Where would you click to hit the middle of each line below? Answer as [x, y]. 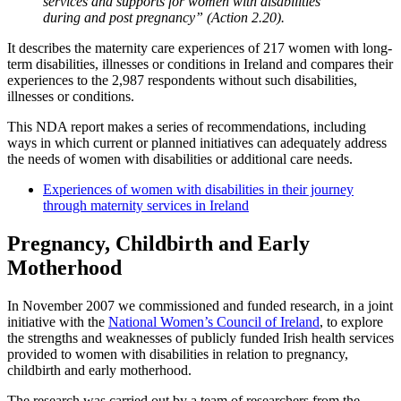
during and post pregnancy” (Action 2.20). [164, 17]
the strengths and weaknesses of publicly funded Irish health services [200, 337]
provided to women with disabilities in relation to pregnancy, [178, 354]
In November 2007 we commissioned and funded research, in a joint [200, 305]
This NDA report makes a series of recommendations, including [187, 126]
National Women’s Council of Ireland [214, 321]
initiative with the [58, 321]
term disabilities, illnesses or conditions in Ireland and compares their [200, 64]
